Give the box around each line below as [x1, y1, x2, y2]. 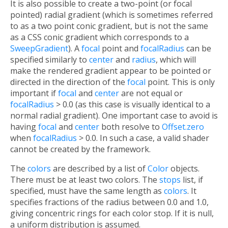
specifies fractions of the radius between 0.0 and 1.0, [10, 196, 209, 208]
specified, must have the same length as [10, 185, 164, 197]
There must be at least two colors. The [10, 174, 159, 186]
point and [100, 43, 140, 54]
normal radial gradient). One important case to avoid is [10, 110, 218, 122]
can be [184, 43, 211, 54]
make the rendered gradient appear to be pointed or [10, 65, 211, 77]
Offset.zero [162, 121, 204, 133]
